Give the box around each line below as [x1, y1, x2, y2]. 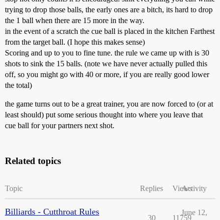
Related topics [5, 156, 61, 166]
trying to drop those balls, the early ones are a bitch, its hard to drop [5, 5, 213, 14]
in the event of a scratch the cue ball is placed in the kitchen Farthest [5, 27, 215, 35]
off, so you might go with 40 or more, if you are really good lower [5, 70, 209, 79]
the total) [5, 81, 32, 89]
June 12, [181, 208, 207, 217]
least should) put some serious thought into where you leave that [5, 110, 203, 119]
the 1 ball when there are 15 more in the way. [5, 16, 144, 25]
